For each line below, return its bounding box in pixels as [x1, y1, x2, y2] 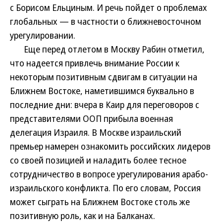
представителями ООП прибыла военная [10, 112, 173, 124]
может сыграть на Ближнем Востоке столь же [10, 196, 190, 208]
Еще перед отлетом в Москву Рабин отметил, [10, 43, 205, 55]
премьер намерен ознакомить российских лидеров [10, 140, 211, 152]
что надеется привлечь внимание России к [10, 57, 179, 69]
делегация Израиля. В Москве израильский [10, 126, 181, 138]
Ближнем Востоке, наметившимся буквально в [10, 85, 194, 97]
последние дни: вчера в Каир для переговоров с [10, 99, 199, 111]
